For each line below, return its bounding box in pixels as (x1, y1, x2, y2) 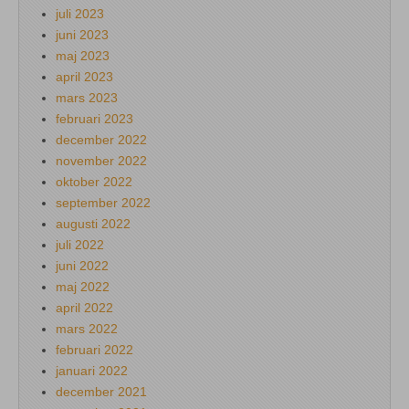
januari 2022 (56, 362, 128, 378)
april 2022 (56, 299, 113, 315)
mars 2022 (56, 320, 118, 336)
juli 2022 (56, 236, 104, 252)
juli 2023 (56, 5, 104, 21)
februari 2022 (56, 341, 133, 357)
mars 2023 (56, 89, 118, 105)
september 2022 (56, 194, 151, 210)
